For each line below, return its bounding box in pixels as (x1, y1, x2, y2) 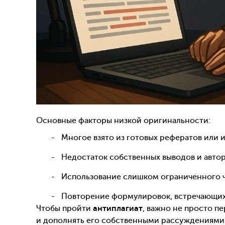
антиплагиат (93, 204, 143, 213)
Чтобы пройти (36, 204, 93, 213)
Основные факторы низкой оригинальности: (36, 116, 210, 126)
